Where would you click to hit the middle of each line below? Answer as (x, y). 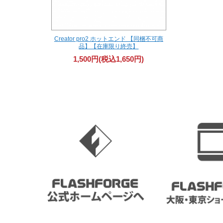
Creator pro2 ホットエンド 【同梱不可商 (109, 39)
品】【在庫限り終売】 (109, 47)
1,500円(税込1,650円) (109, 59)
